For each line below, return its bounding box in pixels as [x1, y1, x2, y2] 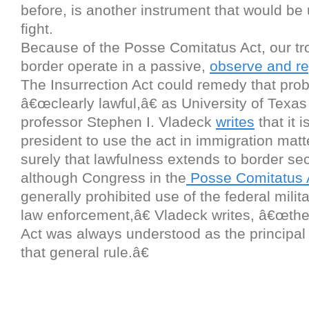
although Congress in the [21, 170, 186, 186]
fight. [21, 21, 53, 37]
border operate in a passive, [21, 58, 210, 74]
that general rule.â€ [21, 244, 149, 261]
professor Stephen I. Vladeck [21, 114, 216, 130]
